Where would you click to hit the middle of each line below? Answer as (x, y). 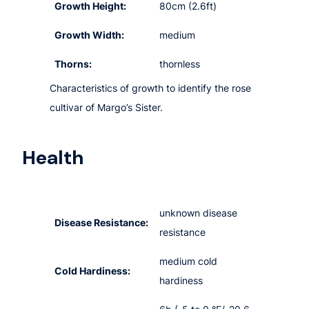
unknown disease (199, 212)
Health (53, 158)
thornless (180, 64)
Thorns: (73, 64)
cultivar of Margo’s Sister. (106, 108)
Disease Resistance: (102, 222)
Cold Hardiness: (93, 270)
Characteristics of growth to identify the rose (150, 88)
